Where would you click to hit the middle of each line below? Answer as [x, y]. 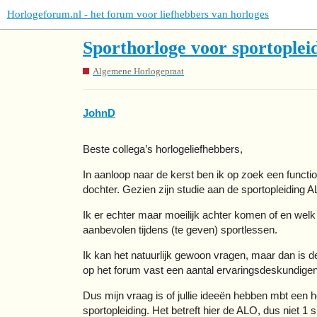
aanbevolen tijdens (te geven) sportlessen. [180, 230]
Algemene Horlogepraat [138, 71]
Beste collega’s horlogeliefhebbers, [163, 149]
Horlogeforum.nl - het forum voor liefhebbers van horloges [138, 14]
